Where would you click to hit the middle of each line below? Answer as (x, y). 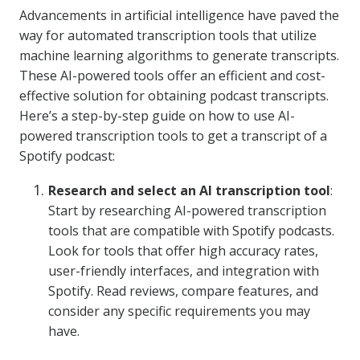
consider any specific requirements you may (179, 311)
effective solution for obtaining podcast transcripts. (174, 96)
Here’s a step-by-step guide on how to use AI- (157, 116)
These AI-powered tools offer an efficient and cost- (172, 76)
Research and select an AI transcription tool (189, 190)
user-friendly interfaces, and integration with (184, 271)
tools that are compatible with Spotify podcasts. (191, 231)
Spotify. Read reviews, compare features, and (183, 291)
